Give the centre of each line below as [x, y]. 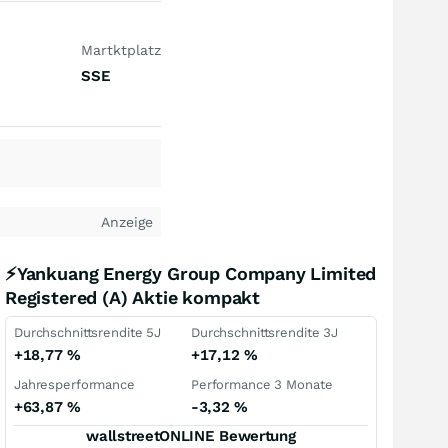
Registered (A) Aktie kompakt [132, 297]
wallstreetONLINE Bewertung [191, 436]
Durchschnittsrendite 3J [265, 332]
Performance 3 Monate [262, 384]
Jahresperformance [74, 384]
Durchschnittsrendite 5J [88, 332]
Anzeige [127, 222]
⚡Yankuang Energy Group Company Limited [191, 273]
